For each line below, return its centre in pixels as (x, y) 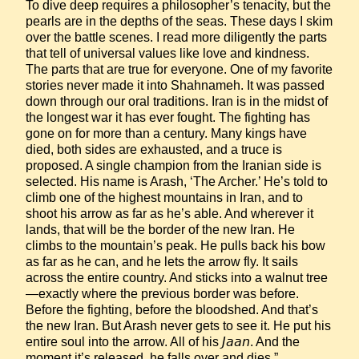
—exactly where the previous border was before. (162, 294)
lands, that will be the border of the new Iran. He (160, 230)
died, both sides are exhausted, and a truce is (154, 149)
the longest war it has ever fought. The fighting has (168, 117)
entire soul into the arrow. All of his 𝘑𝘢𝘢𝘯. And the (163, 342)
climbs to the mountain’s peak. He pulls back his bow (175, 246)
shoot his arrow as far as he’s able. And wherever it (169, 214)
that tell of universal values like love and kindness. (167, 53)
